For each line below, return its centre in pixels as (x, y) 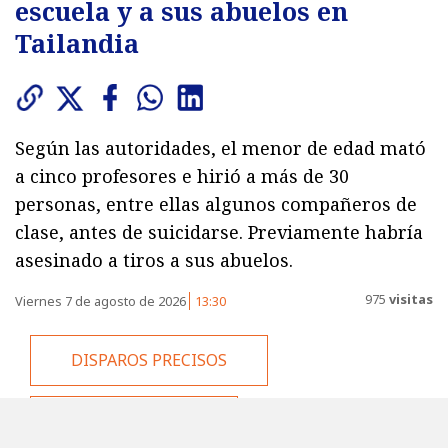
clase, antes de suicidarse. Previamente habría (219, 232)
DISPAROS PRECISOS (149, 360)
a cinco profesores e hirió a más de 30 (182, 176)
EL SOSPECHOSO (134, 420)
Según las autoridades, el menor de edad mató (220, 148)
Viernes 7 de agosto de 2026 (102, 301)
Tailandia (77, 43)
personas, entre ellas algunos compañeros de (216, 204)
